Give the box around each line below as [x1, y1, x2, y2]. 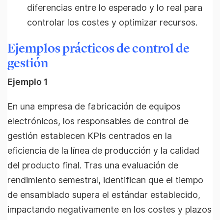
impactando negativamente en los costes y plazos [7, 204, 212, 215]
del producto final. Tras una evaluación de [7, 160, 178, 171]
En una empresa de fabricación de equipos [7, 101, 181, 112]
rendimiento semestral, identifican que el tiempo [7, 175, 203, 186]
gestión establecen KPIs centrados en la [7, 131, 172, 141]
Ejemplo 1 [7, 76, 48, 87]
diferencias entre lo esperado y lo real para [27, 2, 202, 13]
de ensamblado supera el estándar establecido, [7, 190, 200, 200]
